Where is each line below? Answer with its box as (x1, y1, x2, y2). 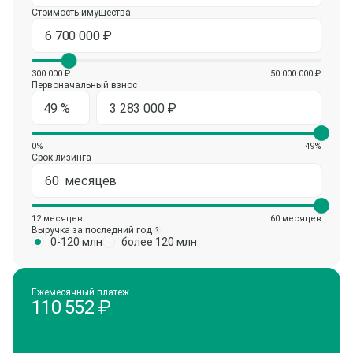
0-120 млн (50, 236, 102, 248)
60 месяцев (270, 214, 321, 224)
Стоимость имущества (32, 7, 131, 18)
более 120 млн (121, 236, 197, 248)
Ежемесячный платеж (32, 287, 129, 298)
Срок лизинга (32, 152, 91, 163)
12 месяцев (32, 214, 83, 224)
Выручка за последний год (32, 225, 152, 236)
